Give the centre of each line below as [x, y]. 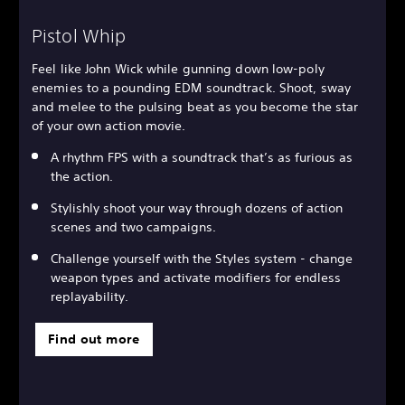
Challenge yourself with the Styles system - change [202, 258]
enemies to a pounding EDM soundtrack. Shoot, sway [191, 87]
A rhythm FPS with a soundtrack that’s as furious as [202, 157]
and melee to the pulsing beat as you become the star [195, 106]
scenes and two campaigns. [133, 226]
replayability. [89, 296]
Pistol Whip [79, 35]
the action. [82, 176]
